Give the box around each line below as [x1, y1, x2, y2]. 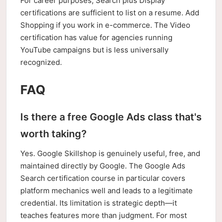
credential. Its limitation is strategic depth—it [20, 198, 177, 208]
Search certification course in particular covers [20, 173, 185, 183]
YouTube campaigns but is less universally [20, 45, 168, 55]
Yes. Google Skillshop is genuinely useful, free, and [20, 149, 200, 158]
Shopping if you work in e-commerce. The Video [20, 20, 190, 30]
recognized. [20, 57, 62, 67]
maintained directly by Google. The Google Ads [20, 161, 185, 170]
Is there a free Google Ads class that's [20, 111, 202, 123]
